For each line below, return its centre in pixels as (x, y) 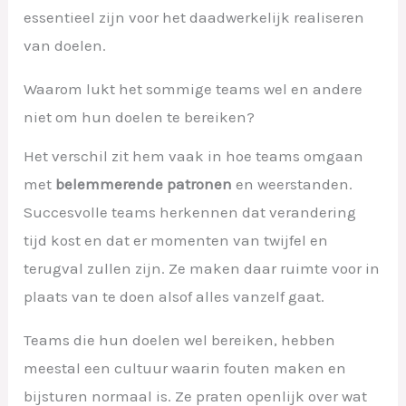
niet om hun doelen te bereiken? (140, 117)
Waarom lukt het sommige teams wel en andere (193, 89)
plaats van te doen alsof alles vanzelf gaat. (174, 297)
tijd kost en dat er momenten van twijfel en (176, 241)
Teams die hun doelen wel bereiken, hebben (180, 340)
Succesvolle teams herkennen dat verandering (190, 213)
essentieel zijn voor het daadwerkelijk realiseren (194, 18)
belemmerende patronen (144, 184)
